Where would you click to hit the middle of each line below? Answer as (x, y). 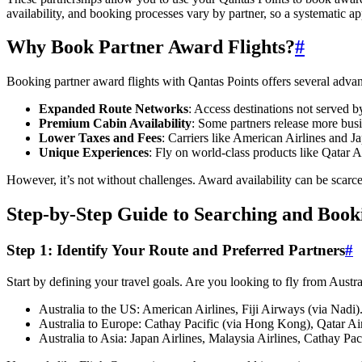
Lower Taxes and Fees (100, 138)
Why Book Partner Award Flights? (151, 47)
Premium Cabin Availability (115, 124)
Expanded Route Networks (114, 109)
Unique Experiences (94, 153)
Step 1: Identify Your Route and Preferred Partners (176, 250)
